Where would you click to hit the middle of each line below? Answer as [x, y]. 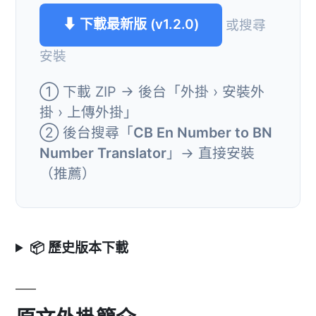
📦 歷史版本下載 [79, 248]
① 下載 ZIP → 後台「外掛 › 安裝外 [152, 91]
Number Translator [103, 153]
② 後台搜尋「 [86, 132]
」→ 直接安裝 [211, 153]
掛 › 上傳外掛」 [89, 112]
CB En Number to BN [203, 132]
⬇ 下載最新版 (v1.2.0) [131, 25]
